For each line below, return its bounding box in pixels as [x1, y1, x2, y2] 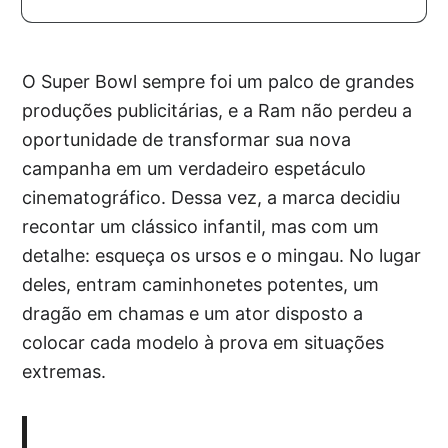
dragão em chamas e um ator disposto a [22, 303, 364, 324]
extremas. [22, 361, 107, 382]
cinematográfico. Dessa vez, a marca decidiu [22, 187, 401, 208]
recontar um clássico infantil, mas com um [22, 216, 380, 237]
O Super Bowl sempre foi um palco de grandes [22, 71, 415, 92]
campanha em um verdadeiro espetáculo [22, 158, 367, 179]
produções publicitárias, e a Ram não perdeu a [22, 100, 413, 121]
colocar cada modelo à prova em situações [22, 332, 385, 353]
